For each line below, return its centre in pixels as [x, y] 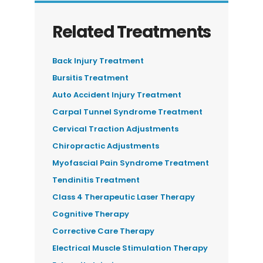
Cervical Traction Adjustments [116, 129]
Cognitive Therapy [91, 214]
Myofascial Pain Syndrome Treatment [131, 163]
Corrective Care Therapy [104, 231]
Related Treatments [131, 32]
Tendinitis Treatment [96, 180]
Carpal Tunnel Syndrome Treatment [128, 112]
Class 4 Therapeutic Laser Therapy [124, 197]
